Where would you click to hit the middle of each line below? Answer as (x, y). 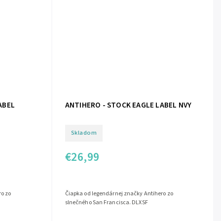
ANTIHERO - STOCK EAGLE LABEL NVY (128, 105)
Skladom (84, 133)
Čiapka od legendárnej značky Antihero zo (119, 194)
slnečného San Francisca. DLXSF (107, 203)
